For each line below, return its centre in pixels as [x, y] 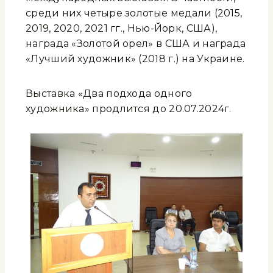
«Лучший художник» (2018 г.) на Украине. [135, 59]
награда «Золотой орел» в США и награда [136, 44]
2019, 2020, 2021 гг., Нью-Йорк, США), [122, 29]
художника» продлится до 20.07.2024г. [129, 109]
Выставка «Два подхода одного [109, 94]
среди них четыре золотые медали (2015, [134, 13]
